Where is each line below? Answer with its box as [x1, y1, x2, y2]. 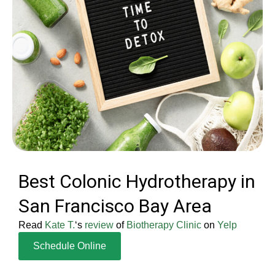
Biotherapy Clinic [126, 220, 201, 230]
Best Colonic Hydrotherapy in [18, 171, 255, 192]
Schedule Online [33, 241, 106, 251]
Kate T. [45, 220, 75, 230]
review [85, 220, 114, 230]
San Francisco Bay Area [18, 195, 212, 217]
